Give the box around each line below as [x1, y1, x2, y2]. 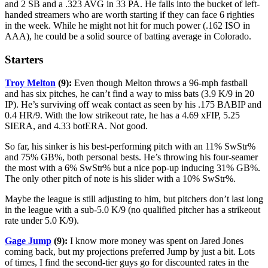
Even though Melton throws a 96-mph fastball [72, 77, 248, 88]
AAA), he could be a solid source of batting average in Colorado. [5, 31, 251, 42]
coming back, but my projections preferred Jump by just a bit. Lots [5, 246, 255, 257]
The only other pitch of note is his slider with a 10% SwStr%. [5, 173, 236, 184]
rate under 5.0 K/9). [5, 215, 79, 226]
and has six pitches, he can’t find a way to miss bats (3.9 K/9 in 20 [5, 88, 254, 99]
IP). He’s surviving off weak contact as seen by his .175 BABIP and [5, 99, 261, 109]
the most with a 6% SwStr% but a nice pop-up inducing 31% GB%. [5, 162, 260, 173]
